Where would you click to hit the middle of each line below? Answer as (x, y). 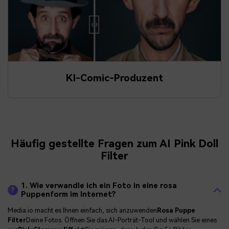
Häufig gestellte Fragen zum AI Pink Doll (114, 143)
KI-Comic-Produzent (114, 78)
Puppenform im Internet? (69, 195)
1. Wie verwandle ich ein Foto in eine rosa (99, 186)
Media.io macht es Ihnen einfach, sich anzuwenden (82, 210)
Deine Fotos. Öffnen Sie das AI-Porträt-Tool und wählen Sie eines (121, 220)
